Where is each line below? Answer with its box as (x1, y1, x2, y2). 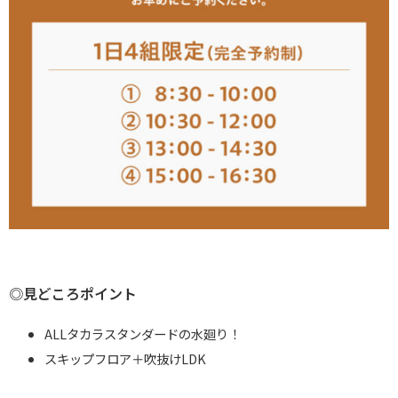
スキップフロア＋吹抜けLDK (44, 349, 206, 369)
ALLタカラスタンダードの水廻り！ (44, 324, 241, 344)
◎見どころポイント (9, 283, 137, 305)
